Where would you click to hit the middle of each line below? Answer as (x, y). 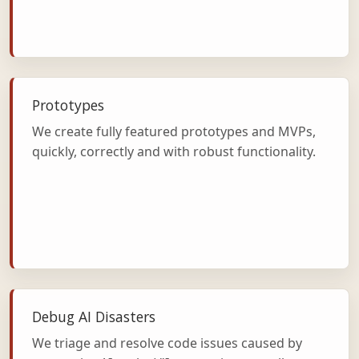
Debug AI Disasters (94, 317)
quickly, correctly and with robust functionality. (174, 151)
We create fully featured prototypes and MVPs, (174, 131)
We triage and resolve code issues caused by (167, 343)
